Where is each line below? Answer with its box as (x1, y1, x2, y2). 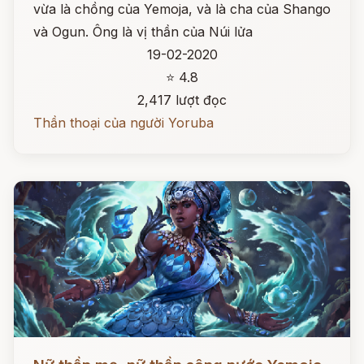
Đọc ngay (14, 344, 73, 361)
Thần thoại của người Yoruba (33, 115, 214, 131)
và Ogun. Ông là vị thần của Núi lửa (33, 24, 253, 40)
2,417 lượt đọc (137, 92, 227, 108)
